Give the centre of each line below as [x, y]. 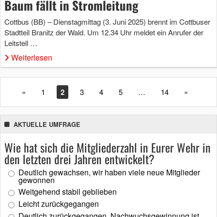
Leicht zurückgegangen [59, 203]
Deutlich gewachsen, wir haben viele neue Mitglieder [109, 172]
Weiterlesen [32, 57]
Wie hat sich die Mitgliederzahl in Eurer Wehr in [108, 147]
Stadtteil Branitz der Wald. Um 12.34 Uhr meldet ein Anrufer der [104, 32]
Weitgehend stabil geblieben [68, 191]
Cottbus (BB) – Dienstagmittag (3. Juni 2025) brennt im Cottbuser [107, 21]
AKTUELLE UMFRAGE [47, 124]
